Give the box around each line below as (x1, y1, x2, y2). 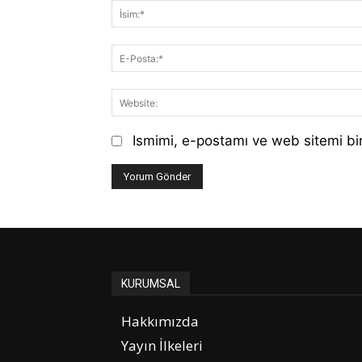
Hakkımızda (121, 312, 199, 331)
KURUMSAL (121, 277, 180, 291)
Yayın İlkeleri (121, 336, 203, 356)
